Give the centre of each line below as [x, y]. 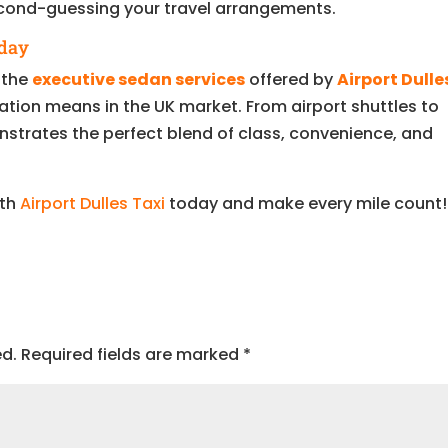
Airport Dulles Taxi [93, 203]
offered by [291, 79]
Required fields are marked [132, 354]
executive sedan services [139, 79]
